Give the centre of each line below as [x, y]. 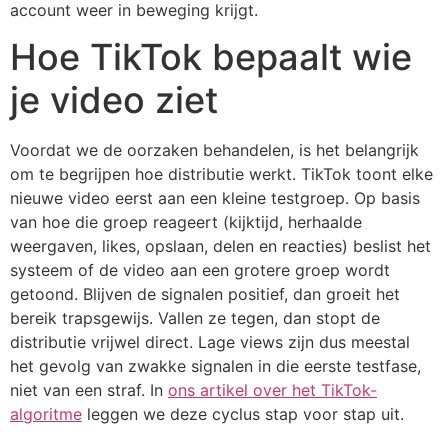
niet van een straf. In [89, 390]
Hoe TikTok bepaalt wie [211, 57]
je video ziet [114, 100]
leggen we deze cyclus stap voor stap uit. [243, 414]
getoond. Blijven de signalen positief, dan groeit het [205, 294]
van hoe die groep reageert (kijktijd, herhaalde [186, 222]
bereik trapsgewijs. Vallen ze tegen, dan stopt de [195, 318]
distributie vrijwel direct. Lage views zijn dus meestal [210, 342]
